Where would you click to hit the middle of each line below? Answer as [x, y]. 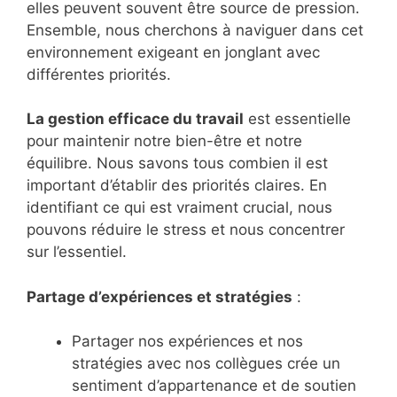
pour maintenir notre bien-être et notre [164, 141]
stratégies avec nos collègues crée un [206, 364]
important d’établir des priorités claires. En [177, 186]
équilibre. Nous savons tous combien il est [177, 163]
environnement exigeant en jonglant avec [173, 52]
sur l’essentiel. [77, 252]
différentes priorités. [99, 74]
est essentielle [297, 119]
